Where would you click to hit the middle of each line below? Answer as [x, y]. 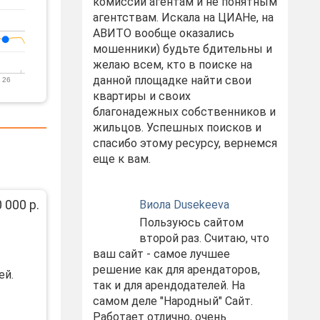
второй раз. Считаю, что [204, 238]
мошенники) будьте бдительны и [182, 49]
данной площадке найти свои [172, 80]
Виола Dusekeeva [184, 205]
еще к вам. [121, 159]
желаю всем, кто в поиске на [172, 65]
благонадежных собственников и [184, 112]
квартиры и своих [141, 96]
